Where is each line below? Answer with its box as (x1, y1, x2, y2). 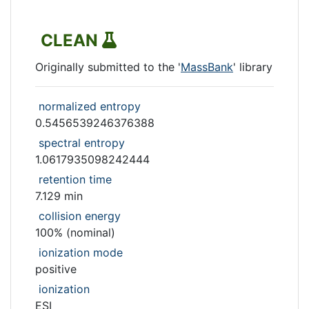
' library (233, 60, 272, 74)
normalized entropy (39, 99, 141, 113)
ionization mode (39, 246, 123, 259)
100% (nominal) (35, 226, 115, 239)
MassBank (181, 60, 233, 74)
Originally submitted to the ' (35, 60, 181, 74)
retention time (39, 172, 112, 186)
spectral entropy (39, 136, 125, 150)
